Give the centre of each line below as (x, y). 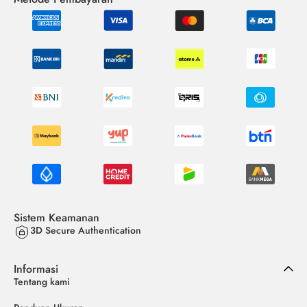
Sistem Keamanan (57, 217)
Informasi (36, 269)
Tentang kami (42, 281)
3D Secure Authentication (86, 230)
